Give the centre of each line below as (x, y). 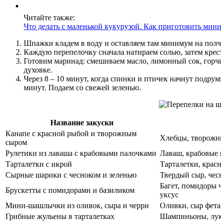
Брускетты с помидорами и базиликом (70, 190)
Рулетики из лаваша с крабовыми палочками (81, 153)
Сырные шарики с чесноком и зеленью (71, 175)
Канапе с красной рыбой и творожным (71, 134)
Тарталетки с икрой (39, 164)
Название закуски (82, 123)
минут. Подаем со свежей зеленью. (82, 88)
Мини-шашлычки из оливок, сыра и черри (77, 206)
